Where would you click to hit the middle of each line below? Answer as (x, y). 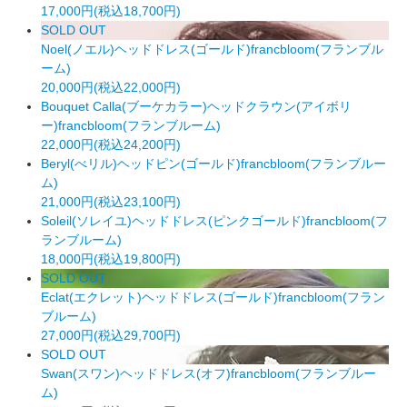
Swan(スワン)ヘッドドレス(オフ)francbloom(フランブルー (208, 373)
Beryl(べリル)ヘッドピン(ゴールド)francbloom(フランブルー (213, 163)
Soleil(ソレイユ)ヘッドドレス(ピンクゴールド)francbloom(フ (214, 220)
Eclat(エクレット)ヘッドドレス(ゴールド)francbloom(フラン (213, 297)
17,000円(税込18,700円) (111, 10)
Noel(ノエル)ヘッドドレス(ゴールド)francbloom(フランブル (212, 49)
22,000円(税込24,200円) (111, 144)
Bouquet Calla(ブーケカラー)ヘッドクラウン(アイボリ (196, 106)
